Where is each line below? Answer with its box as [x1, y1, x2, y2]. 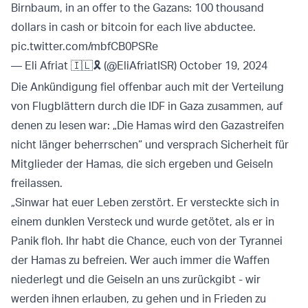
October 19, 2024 [179, 58, 267, 73]
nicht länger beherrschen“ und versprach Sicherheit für [11, 137, 289, 152]
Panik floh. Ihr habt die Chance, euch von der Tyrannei [11, 234, 283, 248]
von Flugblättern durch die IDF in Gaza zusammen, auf [11, 99, 283, 113]
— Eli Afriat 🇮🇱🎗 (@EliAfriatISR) [11, 58, 179, 73]
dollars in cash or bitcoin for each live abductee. [11, 20, 256, 34]
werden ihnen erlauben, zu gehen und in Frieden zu [11, 291, 266, 306]
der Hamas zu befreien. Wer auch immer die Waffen [11, 253, 269, 267]
